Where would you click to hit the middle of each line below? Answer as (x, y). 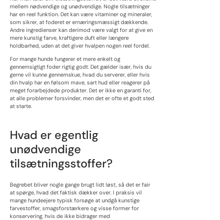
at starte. (21, 106)
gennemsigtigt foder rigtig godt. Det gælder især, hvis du (81, 67)
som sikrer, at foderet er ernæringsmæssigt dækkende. (79, 22)
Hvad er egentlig (54, 135)
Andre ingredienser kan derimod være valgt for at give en (81, 30)
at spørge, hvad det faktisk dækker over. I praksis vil (76, 193)
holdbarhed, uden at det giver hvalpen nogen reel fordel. (80, 46)
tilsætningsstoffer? (61, 163)
